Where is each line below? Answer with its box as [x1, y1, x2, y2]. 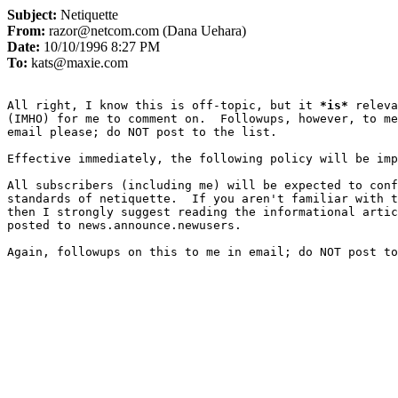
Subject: [7, 7, 60, 22]
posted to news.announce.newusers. [7, 219, 242, 232]
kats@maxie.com [31, 55, 128, 70]
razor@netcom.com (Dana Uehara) [49, 23, 246, 38]
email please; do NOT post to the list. [7, 125, 277, 139]
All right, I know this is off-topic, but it [7, 99, 320, 112]
